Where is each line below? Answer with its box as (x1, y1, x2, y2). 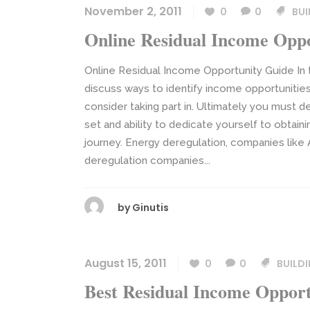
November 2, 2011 (84, 3, 182, 19)
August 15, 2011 (84, 255, 167, 271)
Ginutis (132, 201, 169, 215)
